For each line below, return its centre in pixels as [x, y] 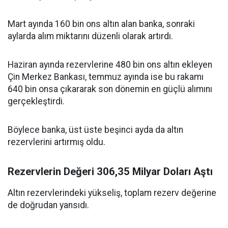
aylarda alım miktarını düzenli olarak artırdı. [90, 36]
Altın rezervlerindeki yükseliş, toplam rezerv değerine [112, 193]
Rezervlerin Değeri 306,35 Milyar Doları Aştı [110, 172]
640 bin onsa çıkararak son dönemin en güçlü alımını [110, 89]
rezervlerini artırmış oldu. [56, 142]
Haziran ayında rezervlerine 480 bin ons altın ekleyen [110, 65]
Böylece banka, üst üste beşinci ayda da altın [95, 130]
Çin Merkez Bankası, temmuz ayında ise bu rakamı [106, 77]
